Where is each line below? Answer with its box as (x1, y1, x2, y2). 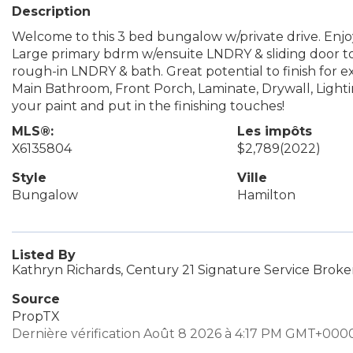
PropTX (12, 309, 60, 324)
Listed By (12, 247, 76, 262)
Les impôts (236, 124, 312, 139)
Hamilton (236, 188, 295, 203)
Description (12, 4, 91, 19)
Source (12, 292, 60, 307)
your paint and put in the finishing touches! (12, 98, 284, 113)
